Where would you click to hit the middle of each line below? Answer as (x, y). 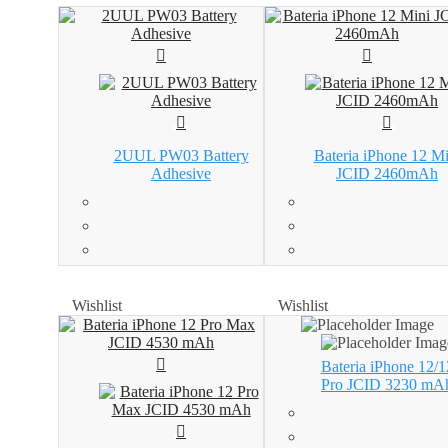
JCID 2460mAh (387, 174)
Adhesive (181, 174)
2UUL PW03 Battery (181, 156)
